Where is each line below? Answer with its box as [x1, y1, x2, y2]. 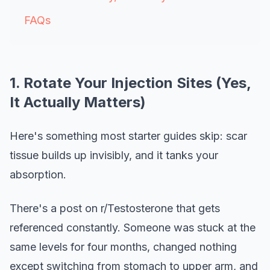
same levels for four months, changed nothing [10, 240, 237, 253]
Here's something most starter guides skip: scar [10, 130, 247, 142]
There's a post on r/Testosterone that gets [10, 202, 220, 215]
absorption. [10, 168, 66, 181]
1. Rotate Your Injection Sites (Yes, [10, 74, 251, 92]
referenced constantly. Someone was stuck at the [10, 221, 256, 234]
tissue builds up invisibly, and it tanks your [10, 149, 218, 162]
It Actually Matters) [10, 93, 146, 111]
